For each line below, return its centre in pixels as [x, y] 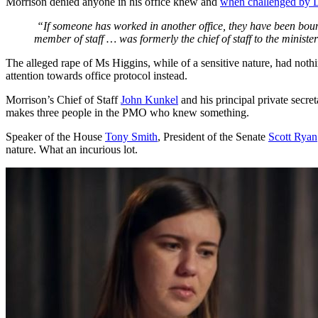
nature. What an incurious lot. [72, 150]
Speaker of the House [55, 137]
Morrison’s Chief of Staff [63, 100]
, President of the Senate [213, 137]
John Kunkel [149, 100]
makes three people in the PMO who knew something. [127, 113]
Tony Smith [131, 137]
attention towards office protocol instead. [97, 76]
